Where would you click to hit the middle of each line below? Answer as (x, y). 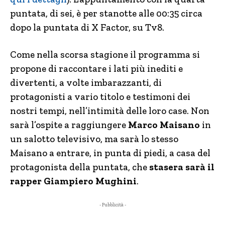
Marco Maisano (165, 125)
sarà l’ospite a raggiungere (69, 125)
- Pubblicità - (113, 205)
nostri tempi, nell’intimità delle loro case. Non (110, 111)
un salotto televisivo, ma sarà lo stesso (94, 139)
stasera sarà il (182, 167)
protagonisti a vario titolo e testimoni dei (100, 97)
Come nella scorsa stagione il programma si (105, 54)
